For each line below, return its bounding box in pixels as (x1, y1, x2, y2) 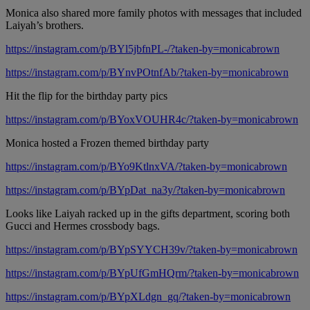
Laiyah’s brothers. (6, 19, 84, 32)
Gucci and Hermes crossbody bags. (6, 220, 160, 232)
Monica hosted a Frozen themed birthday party (6, 137, 209, 149)
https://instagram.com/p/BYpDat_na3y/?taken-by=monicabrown (6, 184, 285, 197)
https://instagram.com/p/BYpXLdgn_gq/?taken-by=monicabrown (6, 291, 291, 303)
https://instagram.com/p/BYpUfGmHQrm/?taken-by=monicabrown (6, 267, 299, 280)
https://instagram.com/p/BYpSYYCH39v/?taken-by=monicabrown (6, 244, 298, 256)
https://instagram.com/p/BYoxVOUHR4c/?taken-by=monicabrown (6, 113, 298, 126)
